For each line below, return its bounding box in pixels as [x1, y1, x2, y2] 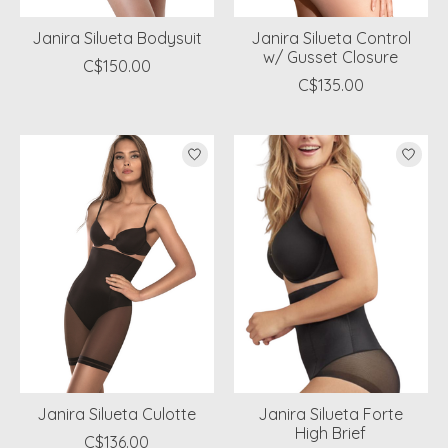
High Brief [295, 423, 367, 444]
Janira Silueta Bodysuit [32, 28, 202, 49]
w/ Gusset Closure [263, 47, 399, 68]
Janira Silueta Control [250, 28, 411, 49]
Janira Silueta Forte [258, 404, 404, 425]
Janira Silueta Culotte [37, 404, 197, 425]
